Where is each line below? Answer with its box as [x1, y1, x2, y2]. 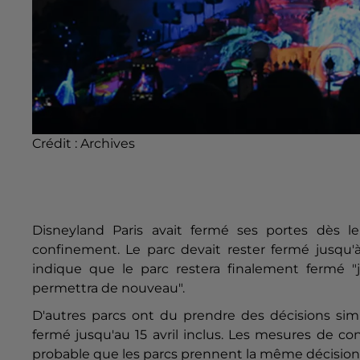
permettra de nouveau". [32, 280, 185, 297]
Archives [80, 135, 135, 151]
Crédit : [32, 135, 80, 151]
